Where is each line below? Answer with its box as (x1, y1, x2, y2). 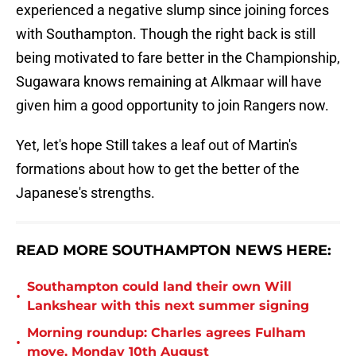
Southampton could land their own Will (27, 279, 292, 295)
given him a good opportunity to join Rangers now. (16, 97, 329, 114)
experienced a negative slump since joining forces (16, 2, 329, 19)
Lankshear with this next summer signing (27, 298, 309, 314)
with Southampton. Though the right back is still (16, 25, 315, 43)
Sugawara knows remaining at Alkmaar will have (16, 73, 322, 91)
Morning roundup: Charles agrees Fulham (27, 325, 306, 341)
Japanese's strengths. (16, 184, 155, 202)
